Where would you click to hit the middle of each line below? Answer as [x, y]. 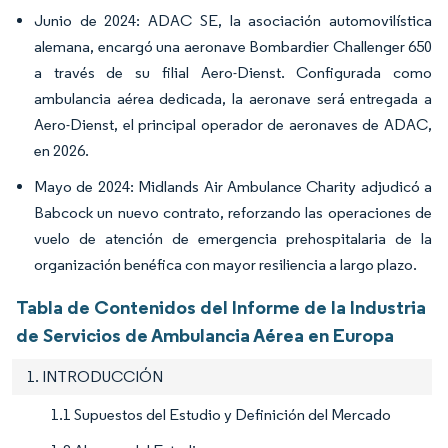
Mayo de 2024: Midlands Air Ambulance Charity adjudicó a [233, 187]
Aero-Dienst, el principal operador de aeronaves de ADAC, [233, 125]
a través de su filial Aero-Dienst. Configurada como [233, 73]
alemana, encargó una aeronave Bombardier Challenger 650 [233, 47]
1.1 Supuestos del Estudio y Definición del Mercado [221, 415]
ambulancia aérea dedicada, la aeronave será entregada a [233, 99]
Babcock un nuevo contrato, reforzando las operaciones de [233, 213]
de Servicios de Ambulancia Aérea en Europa [205, 335]
